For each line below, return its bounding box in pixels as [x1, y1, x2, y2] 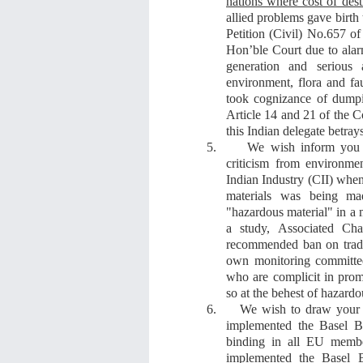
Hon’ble [226, 42, 272, 57]
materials [226, 188, 280, 203]
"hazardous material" [226, 204, 334, 219]
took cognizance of [226, 91, 333, 105]
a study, [226, 220, 278, 235]
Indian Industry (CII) [226, 172, 333, 186]
